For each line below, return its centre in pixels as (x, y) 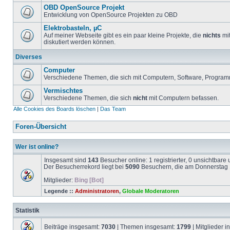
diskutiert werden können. (80, 42)
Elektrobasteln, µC (73, 28)
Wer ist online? (37, 147)
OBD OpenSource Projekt (84, 8)
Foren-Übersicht (41, 127)
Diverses (29, 57)
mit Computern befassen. (183, 98)
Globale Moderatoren (151, 191)
